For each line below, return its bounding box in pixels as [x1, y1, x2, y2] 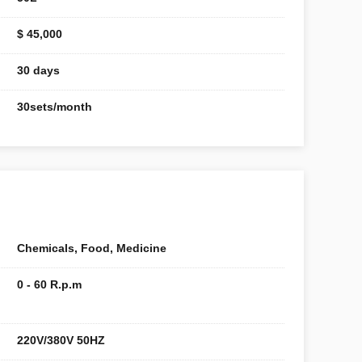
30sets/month [17, 100, 92, 113]
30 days [17, 64, 60, 77]
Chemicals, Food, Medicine [17, 242, 166, 255]
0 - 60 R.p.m [17, 278, 82, 291]
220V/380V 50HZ [17, 334, 105, 347]
